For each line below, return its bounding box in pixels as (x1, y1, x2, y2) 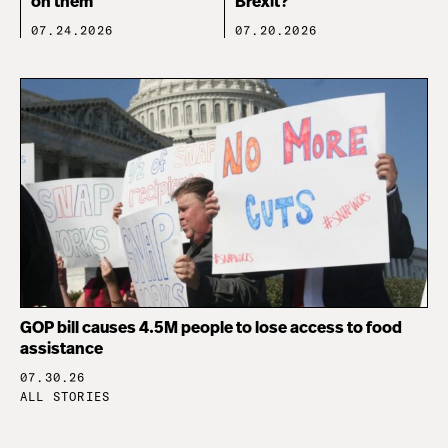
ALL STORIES (20, 389, 111, 405)
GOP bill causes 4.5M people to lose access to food (20, 320, 402, 337)
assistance (20, 341, 103, 358)
